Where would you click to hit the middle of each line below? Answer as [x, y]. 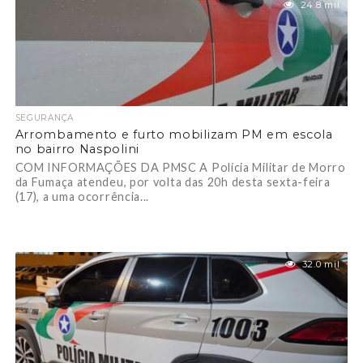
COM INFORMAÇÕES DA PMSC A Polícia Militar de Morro [180, 167]
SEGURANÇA [44, 118]
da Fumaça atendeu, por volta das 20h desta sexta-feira [173, 182]
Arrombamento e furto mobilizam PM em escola [174, 135]
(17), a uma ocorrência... [82, 196]
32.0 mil [321, 264]
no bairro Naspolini [77, 149]
